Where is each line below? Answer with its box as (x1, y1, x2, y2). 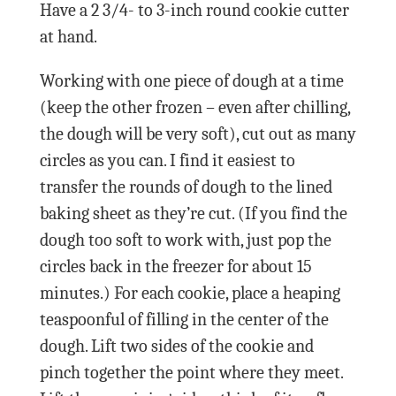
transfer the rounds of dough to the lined (39, 176, 332, 197)
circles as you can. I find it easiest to (39, 149, 295, 171)
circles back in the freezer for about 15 (39, 255, 312, 277)
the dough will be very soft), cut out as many (39, 123, 356, 144)
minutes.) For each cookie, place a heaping (39, 282, 340, 303)
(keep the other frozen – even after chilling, (39, 96, 350, 118)
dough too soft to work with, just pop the (39, 229, 331, 250)
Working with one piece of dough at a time (39, 70, 344, 91)
